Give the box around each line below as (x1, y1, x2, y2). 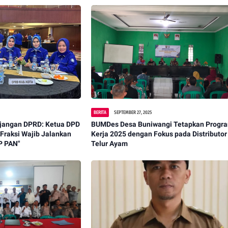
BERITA (94, 109, 107, 116)
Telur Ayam (91, 139, 128, 148)
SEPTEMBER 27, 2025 (114, 109, 152, 116)
